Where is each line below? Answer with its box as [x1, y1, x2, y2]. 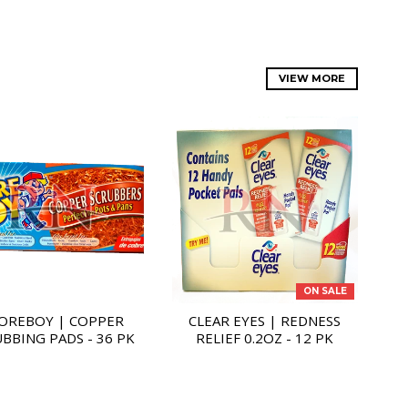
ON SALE [303, 284, 347, 297]
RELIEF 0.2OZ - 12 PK [196, 328, 334, 347]
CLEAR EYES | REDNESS [189, 311, 342, 330]
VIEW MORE [279, 72, 345, 86]
